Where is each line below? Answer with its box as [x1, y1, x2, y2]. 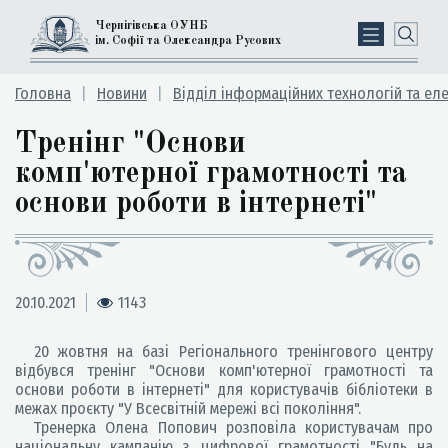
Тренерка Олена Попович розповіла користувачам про [15, 418, 433, 437]
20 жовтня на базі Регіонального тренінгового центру [15, 342, 433, 361]
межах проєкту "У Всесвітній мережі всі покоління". [15, 399, 361, 418]
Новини [97, 84, 147, 103]
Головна [15, 84, 71, 103]
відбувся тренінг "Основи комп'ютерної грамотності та [15, 361, 433, 380]
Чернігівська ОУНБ [95, 20, 208, 32]
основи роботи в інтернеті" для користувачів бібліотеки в [15, 380, 433, 399]
